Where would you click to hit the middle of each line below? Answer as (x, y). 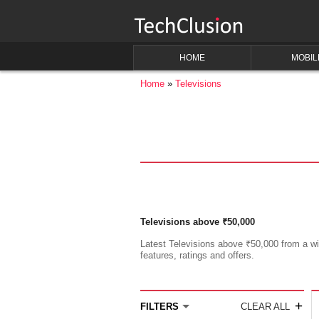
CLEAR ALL (265, 307)
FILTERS (159, 307)
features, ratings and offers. (197, 255)
